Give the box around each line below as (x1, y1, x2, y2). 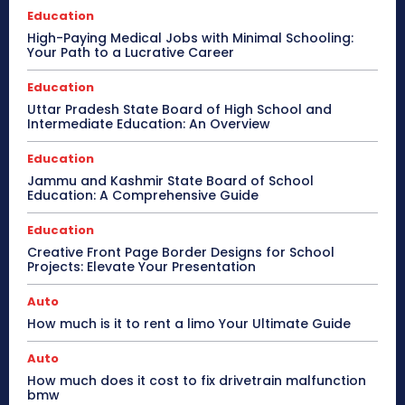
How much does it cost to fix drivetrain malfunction (27, 371, 366, 390)
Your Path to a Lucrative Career (27, 42, 234, 61)
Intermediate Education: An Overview (27, 114, 270, 133)
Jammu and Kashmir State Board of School (27, 171, 314, 190)
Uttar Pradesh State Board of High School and (27, 99, 332, 118)
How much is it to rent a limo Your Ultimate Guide (27, 314, 351, 333)
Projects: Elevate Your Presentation (27, 257, 256, 276)
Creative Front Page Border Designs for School (27, 242, 334, 261)
